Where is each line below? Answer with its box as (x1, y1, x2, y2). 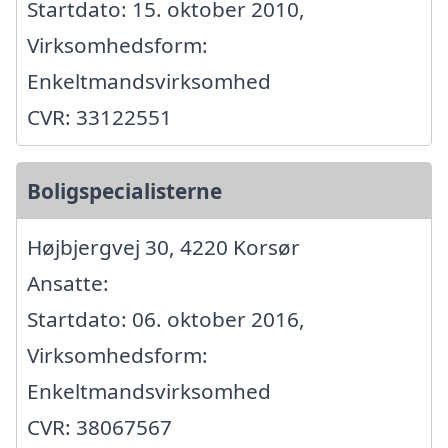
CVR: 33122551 (27, 102, 172, 131)
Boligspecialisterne (27, 176, 222, 205)
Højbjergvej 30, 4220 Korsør (27, 232, 300, 261)
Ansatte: (27, 268, 109, 297)
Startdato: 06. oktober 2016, (27, 304, 305, 333)
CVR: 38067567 (27, 412, 172, 441)
